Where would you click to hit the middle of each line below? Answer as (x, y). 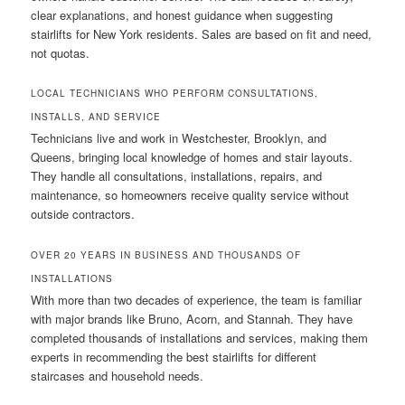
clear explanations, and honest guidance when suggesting (182, 15)
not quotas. (61, 53)
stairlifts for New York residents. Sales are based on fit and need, (202, 34)
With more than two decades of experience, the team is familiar (197, 299)
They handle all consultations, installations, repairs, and (177, 176)
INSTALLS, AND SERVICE (96, 117)
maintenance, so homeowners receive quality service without (190, 195)
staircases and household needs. (118, 375)
